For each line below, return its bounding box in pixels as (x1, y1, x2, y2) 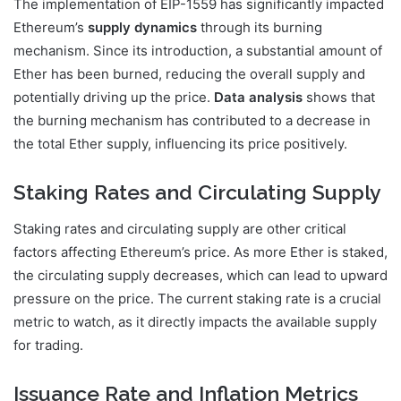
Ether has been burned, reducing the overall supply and (13, 65, 365, 83)
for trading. (13, 336, 83, 354)
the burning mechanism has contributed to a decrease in (13, 112, 371, 130)
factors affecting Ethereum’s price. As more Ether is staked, (13, 243, 388, 260)
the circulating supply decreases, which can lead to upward (13, 266, 388, 284)
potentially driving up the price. (13, 89, 214, 107)
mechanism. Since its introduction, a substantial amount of (13, 42, 382, 60)
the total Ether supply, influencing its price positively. (13, 135, 347, 153)
